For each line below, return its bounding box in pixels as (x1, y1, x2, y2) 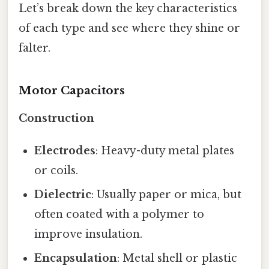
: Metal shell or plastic (117, 251, 238, 265)
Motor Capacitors (19, 83, 125, 97)
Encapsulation (34, 251, 118, 265)
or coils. (34, 163, 79, 177)
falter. (19, 41, 50, 55)
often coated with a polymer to (34, 207, 205, 221)
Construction (19, 111, 94, 125)
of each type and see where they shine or (19, 22, 240, 35)
